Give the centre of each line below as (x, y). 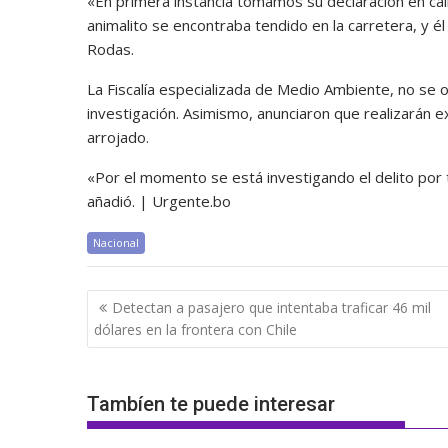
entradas (134, 353)
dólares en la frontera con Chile (195, 329)
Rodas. (110, 49)
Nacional (116, 243)
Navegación (150, 301)
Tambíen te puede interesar (211, 404)
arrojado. (118, 137)
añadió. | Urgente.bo (159, 201)
